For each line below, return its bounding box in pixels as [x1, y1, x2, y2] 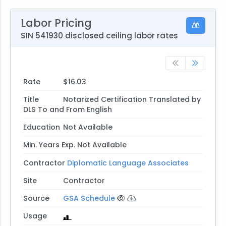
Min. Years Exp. [23, 140, 75, 150]
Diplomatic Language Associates [67, 157, 189, 168]
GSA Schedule [63, 193, 115, 203]
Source [23, 193, 49, 203]
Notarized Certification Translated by [63, 94, 201, 105]
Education [23, 122, 60, 133]
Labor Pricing [21, 16, 92, 31]
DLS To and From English [23, 104, 112, 115]
